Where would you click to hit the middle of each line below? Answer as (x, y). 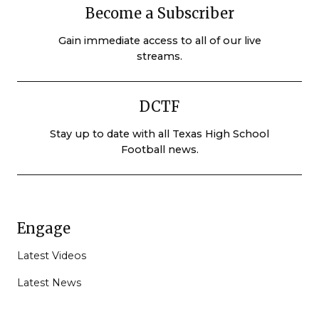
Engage (44, 229)
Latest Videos (52, 256)
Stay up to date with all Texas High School (159, 134)
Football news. (159, 150)
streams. (159, 57)
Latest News (49, 283)
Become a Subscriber (159, 14)
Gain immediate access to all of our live (159, 41)
